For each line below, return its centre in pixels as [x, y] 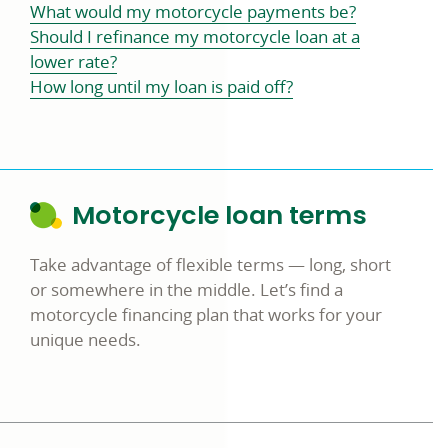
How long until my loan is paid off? [161, 86]
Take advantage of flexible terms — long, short [210, 264]
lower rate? [73, 61]
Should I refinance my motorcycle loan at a [195, 36]
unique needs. [85, 339]
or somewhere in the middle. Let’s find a [186, 289]
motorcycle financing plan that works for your [206, 314]
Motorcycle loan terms [219, 215]
